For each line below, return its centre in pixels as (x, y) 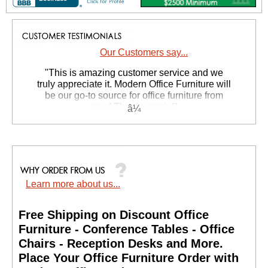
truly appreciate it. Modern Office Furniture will (134, 84)
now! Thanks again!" (134, 107)
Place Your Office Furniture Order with (129, 258)
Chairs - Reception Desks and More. (121, 243)
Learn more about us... (73, 184)
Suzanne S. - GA (134, 130)
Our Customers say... (144, 53)
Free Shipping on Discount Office (114, 214)
